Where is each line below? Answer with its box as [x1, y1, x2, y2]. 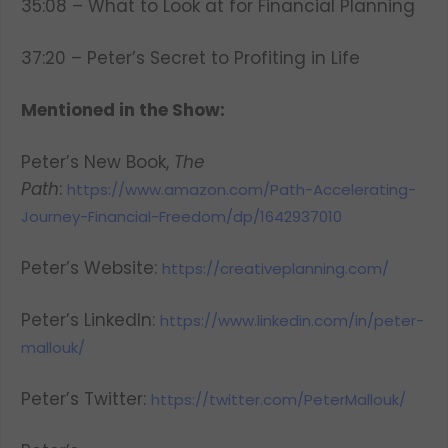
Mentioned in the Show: [21, 98, 225, 122]
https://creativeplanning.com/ [162, 258, 389, 279]
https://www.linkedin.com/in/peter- [160, 310, 424, 331]
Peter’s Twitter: [21, 387, 151, 411]
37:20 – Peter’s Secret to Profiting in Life [21, 46, 360, 70]
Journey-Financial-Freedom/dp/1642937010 [21, 206, 342, 227]
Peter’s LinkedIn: [21, 308, 155, 332]
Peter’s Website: [21, 256, 157, 280]
